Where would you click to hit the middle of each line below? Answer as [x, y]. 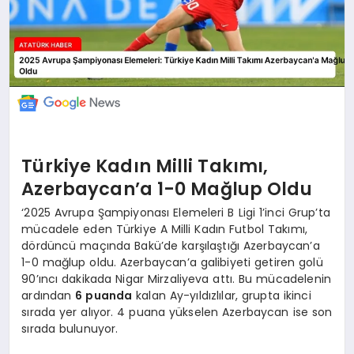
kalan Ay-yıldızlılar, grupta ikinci [222, 295]
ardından [49, 295]
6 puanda [104, 295]
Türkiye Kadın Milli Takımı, [145, 166]
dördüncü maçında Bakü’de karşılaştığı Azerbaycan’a [171, 245]
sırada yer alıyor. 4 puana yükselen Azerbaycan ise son [177, 312]
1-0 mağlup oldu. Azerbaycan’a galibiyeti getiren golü [172, 262]
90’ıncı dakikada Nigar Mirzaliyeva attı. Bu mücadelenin [176, 279]
